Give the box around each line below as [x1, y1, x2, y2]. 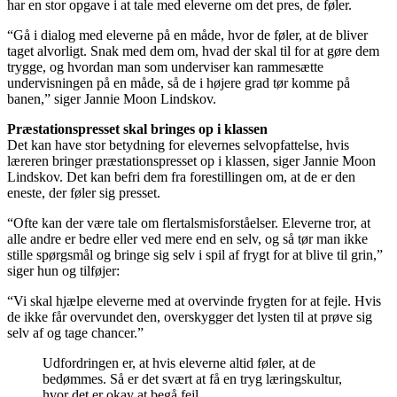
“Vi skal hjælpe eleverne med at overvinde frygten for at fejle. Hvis [7, 292, 381, 308]
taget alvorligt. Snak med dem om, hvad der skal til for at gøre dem [7, 43, 379, 58]
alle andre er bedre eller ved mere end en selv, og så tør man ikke [7, 230, 368, 246]
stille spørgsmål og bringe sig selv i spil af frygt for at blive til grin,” [7, 246, 383, 262]
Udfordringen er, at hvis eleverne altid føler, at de [43, 354, 315, 370]
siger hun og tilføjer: [7, 262, 120, 278]
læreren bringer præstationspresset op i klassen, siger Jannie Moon [7, 152, 376, 168]
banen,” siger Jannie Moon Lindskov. [7, 90, 216, 106]
